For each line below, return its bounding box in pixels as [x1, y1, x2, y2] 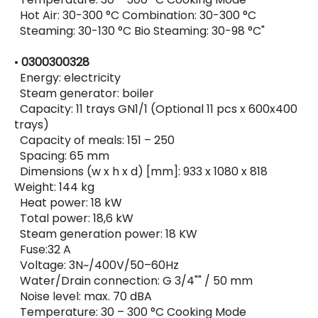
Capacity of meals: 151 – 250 [14, 132, 175, 149]
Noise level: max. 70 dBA [14, 288, 155, 305]
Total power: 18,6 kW [14, 210, 133, 227]
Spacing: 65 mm [14, 148, 109, 165]
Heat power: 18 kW [14, 194, 122, 212]
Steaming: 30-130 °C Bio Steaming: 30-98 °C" [14, 23, 265, 40]
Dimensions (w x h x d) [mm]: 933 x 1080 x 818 [14, 163, 268, 180]
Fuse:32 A [14, 241, 71, 258]
